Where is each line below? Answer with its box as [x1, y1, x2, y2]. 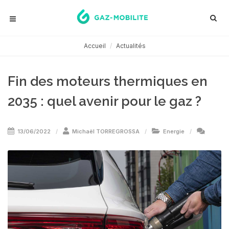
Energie [163, 128, 185, 135]
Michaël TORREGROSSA [72, 128, 140, 135]
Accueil [83, 42, 106, 50]
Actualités [116, 42, 146, 50]
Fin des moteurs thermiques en [8, 74, 208, 89]
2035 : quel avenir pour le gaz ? [8, 94, 201, 109]
